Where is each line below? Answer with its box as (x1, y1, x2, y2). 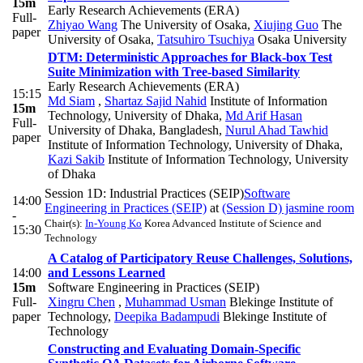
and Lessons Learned (48, 266, 165, 280)
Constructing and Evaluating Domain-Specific (48, 342, 301, 357)
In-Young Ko (85, 217, 142, 230)
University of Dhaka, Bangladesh (48, 123, 219, 138)
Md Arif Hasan (225, 109, 302, 123)
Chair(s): (45, 217, 85, 230)
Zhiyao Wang (48, 18, 117, 32)
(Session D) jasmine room (222, 201, 354, 216)
